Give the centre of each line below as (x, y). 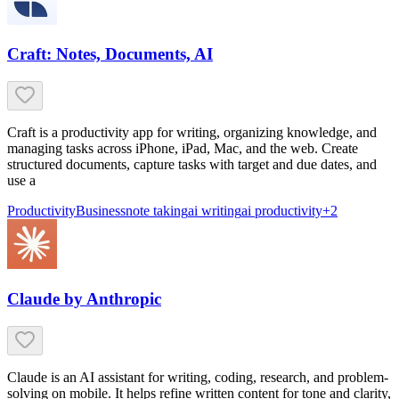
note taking (157, 211)
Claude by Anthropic (84, 298)
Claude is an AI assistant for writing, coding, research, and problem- (198, 377)
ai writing (215, 211)
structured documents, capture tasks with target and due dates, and (192, 165)
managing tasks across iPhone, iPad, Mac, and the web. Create (183, 149)
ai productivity (282, 211)
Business (101, 211)
